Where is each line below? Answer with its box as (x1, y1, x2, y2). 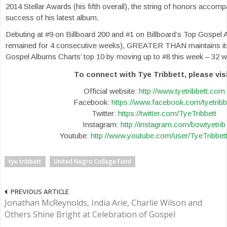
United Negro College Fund (54, 157, 131, 166)
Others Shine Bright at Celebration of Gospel (5, 208, 175, 220)
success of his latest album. (6, 13, 99, 22)
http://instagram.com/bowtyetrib (121, 120, 225, 129)
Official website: (83, 86, 139, 95)
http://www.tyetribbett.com (138, 86, 225, 95)
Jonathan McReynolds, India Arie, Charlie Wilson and (5, 197, 202, 208)
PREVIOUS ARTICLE (11, 187, 69, 195)
